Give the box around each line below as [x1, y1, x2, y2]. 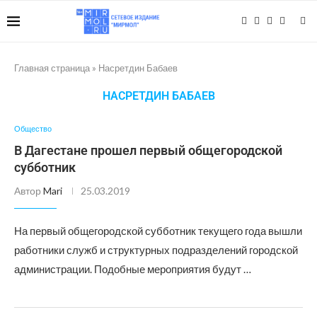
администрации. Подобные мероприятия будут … [14, 263, 251, 275]
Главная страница [14, 62, 90, 74]
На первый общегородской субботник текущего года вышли [14, 224, 302, 237]
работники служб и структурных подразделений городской [14, 243, 298, 256]
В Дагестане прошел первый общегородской [14, 143, 282, 158]
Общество [14, 124, 52, 133]
